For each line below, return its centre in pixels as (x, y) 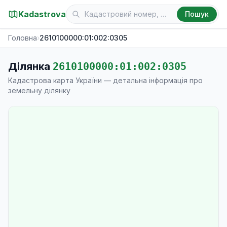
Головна (23, 38)
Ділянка (30, 66)
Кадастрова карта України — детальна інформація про (105, 80)
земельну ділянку (39, 90)
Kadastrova (42, 14)
